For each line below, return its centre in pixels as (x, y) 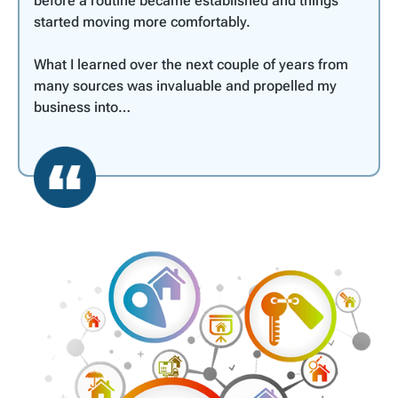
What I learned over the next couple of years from (191, 64)
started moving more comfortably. (142, 21)
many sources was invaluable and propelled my (185, 85)
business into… (82, 107)
